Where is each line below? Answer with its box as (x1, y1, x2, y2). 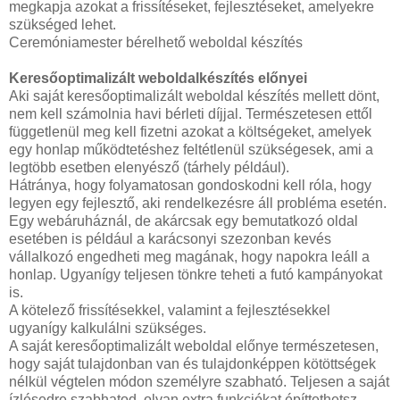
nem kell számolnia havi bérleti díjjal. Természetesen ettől (9, 105, 372, 121)
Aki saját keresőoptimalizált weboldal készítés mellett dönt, (9, 87, 379, 104)
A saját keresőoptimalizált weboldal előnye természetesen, (9, 337, 379, 354)
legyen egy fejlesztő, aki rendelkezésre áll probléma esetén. (9, 195, 387, 211)
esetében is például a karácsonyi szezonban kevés (9, 230, 331, 246)
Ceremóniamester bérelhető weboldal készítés (9, 34, 303, 50)
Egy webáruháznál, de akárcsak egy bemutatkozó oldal (9, 212, 358, 229)
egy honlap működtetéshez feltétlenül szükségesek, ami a (9, 141, 373, 157)
